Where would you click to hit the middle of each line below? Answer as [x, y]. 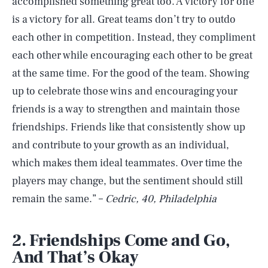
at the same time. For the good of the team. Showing [131, 73]
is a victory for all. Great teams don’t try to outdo [124, 19]
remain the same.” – [57, 199]
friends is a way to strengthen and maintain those [126, 109]
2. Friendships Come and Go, [121, 240]
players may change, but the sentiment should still [127, 181]
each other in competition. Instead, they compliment [134, 37]
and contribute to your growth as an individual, [121, 145]
